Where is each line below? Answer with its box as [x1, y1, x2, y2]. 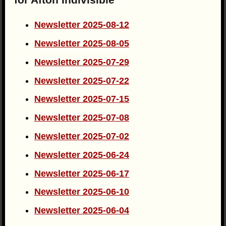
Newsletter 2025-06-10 [34, 187, 130, 197]
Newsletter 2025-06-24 [34, 149, 130, 160]
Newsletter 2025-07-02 [34, 131, 130, 141]
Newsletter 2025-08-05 [34, 38, 130, 48]
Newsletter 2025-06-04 [34, 205, 130, 216]
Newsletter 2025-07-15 [34, 94, 130, 104]
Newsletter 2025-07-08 [34, 112, 130, 123]
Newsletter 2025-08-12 [34, 20, 130, 30]
